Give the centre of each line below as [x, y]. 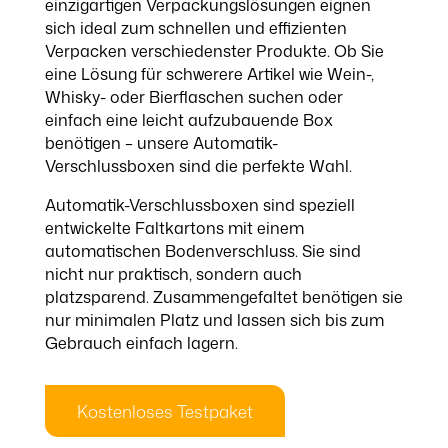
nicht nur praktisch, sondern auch [173, 274]
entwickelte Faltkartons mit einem [174, 228]
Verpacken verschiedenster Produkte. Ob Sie [214, 51]
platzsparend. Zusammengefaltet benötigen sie [223, 297]
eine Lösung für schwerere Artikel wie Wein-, [209, 74]
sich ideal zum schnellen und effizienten [195, 28]
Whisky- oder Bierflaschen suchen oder [193, 97]
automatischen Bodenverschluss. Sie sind [202, 251]
